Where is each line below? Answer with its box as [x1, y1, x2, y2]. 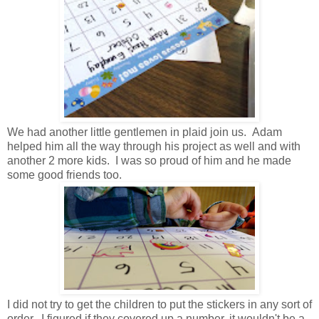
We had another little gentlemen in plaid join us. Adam [7, 125, 282, 138]
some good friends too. [7, 168, 122, 181]
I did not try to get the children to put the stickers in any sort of [7, 298, 312, 310]
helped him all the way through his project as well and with [7, 140, 300, 152]
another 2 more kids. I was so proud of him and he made [7, 154, 291, 167]
